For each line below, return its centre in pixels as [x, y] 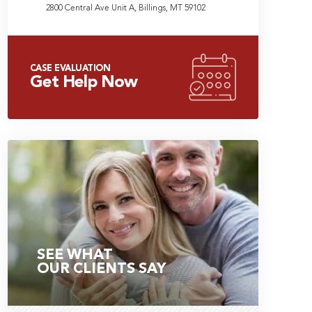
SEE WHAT [75, 255]
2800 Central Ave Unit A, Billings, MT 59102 [125, 9]
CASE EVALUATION [70, 68]
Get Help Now [84, 83]
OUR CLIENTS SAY [101, 269]
